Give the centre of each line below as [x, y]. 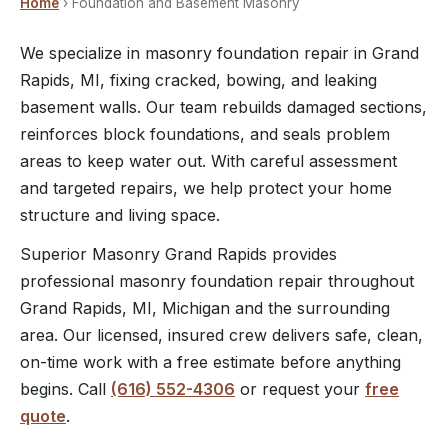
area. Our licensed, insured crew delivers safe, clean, [221, 335]
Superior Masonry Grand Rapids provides [178, 254]
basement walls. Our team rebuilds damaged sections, [223, 107]
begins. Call [65, 389]
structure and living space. [120, 215]
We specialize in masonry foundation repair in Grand [219, 53]
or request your [300, 389]
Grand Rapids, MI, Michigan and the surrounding [205, 308]
